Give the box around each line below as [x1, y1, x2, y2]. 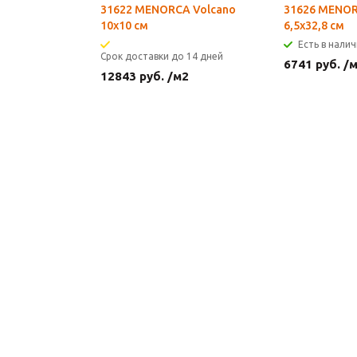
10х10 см [100, 19, 148, 32]
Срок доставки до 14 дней [100, 51, 223, 61]
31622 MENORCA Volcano [100, 3, 236, 16]
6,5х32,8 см [284, 19, 344, 32]
